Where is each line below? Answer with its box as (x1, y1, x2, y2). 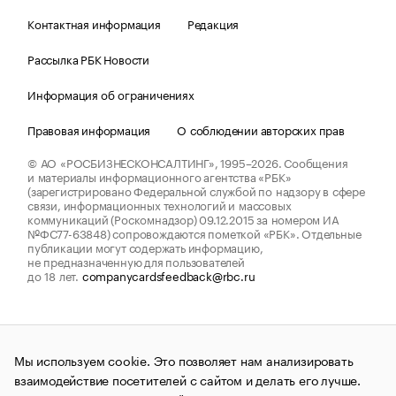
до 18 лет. (27, 266, 82, 285)
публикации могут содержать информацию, (27, 238, 263, 256)
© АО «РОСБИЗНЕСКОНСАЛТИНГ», (27, 153, 221, 171)
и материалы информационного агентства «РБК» (27, 167, 292, 186)
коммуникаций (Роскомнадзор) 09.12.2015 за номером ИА (27, 209, 339, 228)
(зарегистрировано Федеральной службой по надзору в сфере (27, 181, 365, 200)
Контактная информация (27, 14, 161, 33)
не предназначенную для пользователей (27, 252, 245, 270)
